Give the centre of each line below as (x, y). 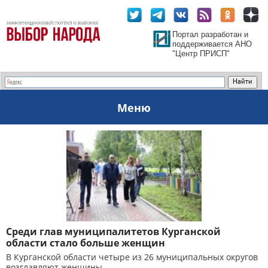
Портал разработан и (210, 34)
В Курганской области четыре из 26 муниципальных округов (132, 257)
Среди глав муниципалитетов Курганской (113, 232)
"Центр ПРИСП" (201, 54)
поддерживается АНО (212, 44)
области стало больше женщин (86, 243)
